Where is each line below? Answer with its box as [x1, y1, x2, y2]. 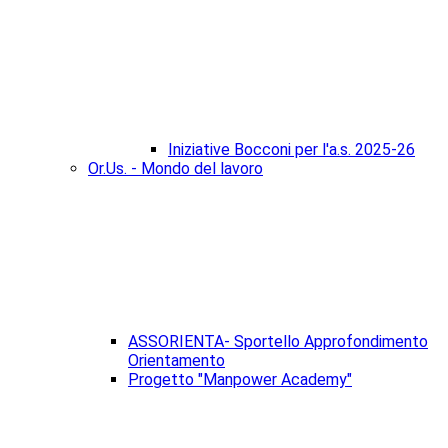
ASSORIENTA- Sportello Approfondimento [128, 332, 428, 352]
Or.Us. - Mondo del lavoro [88, 159, 263, 179]
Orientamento [128, 351, 225, 371]
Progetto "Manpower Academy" [128, 370, 352, 390]
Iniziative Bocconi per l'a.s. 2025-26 [168, 140, 415, 160]
